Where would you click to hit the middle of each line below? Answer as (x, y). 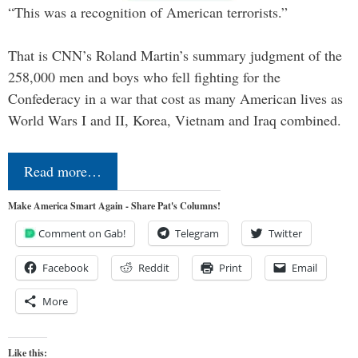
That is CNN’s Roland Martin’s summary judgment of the (175, 56)
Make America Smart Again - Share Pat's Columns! (114, 206)
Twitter (285, 234)
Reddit (154, 268)
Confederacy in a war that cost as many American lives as (175, 99)
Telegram (197, 234)
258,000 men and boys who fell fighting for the (144, 77)
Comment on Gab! (82, 234)
